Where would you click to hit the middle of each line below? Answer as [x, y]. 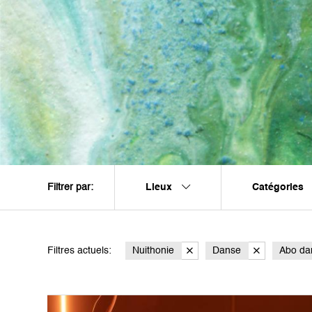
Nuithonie [153, 251]
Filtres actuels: [79, 251]
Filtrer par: [70, 187]
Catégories [279, 187]
